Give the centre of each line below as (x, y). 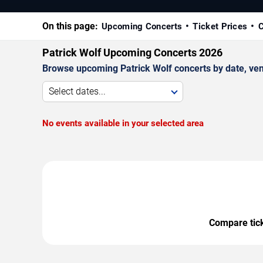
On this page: (70, 26)
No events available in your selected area (123, 123)
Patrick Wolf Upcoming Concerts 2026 (132, 52)
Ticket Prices (220, 26)
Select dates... (77, 91)
